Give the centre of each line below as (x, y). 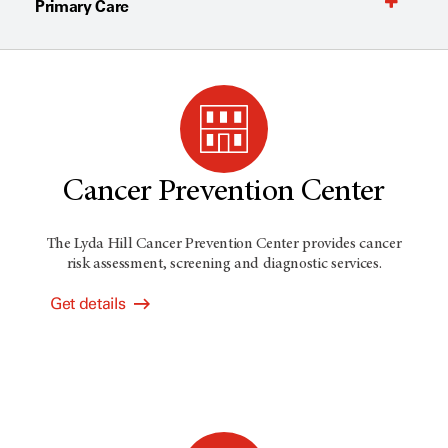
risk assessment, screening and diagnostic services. (224, 264)
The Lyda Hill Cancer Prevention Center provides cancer (224, 244)
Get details (90, 303)
